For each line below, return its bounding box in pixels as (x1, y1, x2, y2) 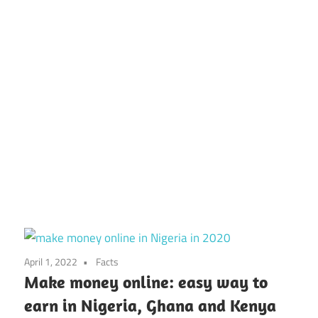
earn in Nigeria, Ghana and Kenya (24, 295, 276, 317)
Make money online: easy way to (24, 271, 268, 293)
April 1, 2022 (24, 254, 77, 270)
